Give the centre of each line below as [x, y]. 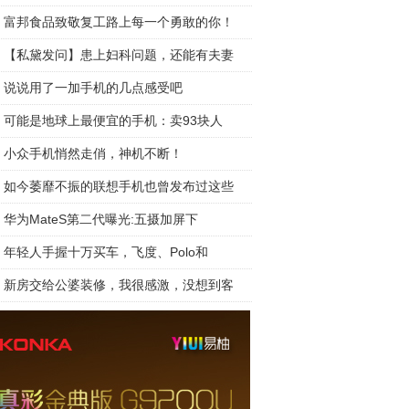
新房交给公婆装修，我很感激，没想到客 [119, 285]
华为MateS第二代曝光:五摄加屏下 [101, 219]
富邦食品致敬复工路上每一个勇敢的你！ [119, 22]
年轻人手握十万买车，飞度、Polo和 [106, 252]
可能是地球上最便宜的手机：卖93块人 [113, 121]
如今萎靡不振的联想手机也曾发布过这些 [119, 186]
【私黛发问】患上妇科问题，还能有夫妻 [119, 55]
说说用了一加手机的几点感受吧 [93, 88]
